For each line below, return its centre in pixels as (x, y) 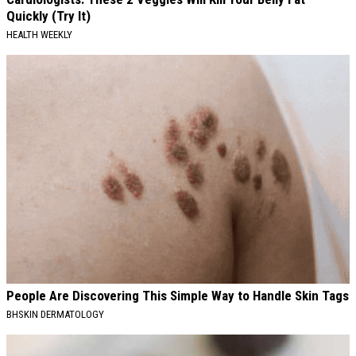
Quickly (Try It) (48, 16)
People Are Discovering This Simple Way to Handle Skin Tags (178, 296)
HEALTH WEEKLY (39, 35)
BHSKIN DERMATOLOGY (55, 315)
